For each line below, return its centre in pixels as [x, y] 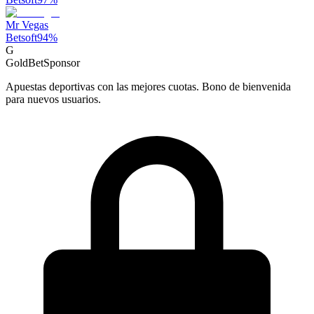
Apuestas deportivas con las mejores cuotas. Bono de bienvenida [148, 86]
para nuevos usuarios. [53, 99]
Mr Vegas [27, 25]
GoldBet [25, 62]
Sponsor [62, 62]
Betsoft [21, 37]
